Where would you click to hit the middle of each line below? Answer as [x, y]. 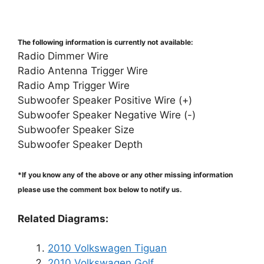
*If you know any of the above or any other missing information [125, 175]
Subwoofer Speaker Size [76, 129]
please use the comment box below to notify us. [100, 189]
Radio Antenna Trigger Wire [83, 70]
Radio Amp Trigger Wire [74, 85]
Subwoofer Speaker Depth [80, 144]
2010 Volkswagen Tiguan [107, 248]
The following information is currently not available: [105, 42]
